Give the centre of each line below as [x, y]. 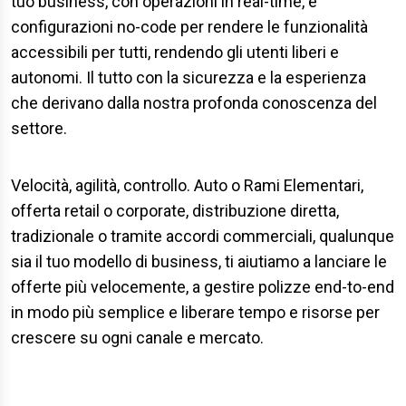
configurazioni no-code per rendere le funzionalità [189, 27]
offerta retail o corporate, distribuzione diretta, [175, 211]
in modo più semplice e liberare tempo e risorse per [195, 312]
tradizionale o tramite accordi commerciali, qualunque [203, 236]
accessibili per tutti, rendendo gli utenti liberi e [175, 52]
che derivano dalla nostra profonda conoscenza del [194, 103]
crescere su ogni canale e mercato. [137, 338]
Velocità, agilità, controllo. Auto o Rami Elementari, [187, 185]
